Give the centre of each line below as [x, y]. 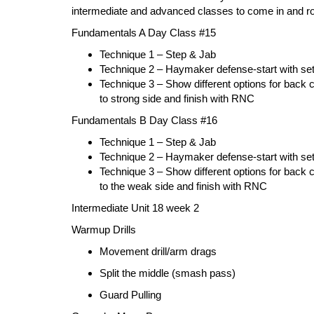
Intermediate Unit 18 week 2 [135, 207]
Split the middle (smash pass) [168, 273]
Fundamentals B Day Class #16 [144, 120]
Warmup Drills [104, 229]
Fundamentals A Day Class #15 [144, 32]
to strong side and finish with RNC [177, 98]
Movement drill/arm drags [158, 251]
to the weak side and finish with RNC [183, 186]
